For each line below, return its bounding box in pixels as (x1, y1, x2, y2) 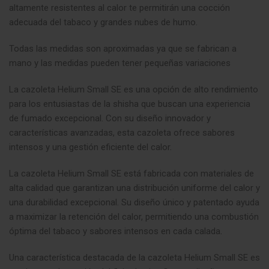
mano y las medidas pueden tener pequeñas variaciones (9, 57, 231, 68)
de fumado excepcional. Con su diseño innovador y (9, 112, 211, 124)
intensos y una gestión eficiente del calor (9, 141, 170, 153)
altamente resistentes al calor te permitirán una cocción (9, 2, 230, 13)
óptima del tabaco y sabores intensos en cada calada (9, 225, 220, 237)
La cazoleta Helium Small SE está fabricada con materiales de (9, 168, 254, 179)
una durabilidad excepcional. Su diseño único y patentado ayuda (9, 196, 259, 208)
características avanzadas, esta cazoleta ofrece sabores (9, 127, 235, 138)
